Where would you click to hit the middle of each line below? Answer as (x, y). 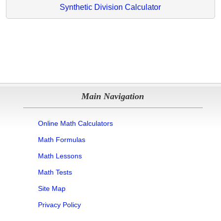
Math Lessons (60, 156)
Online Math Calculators (75, 123)
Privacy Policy (59, 204)
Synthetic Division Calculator (110, 7)
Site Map (52, 188)
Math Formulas (61, 139)
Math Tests (55, 172)
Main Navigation (113, 96)
